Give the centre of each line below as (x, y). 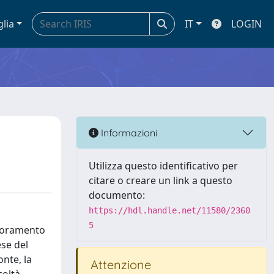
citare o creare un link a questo (161, 180)
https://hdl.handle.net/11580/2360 (169, 210)
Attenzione (119, 265)
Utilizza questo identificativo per (163, 166)
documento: (117, 195)
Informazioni (128, 132)
